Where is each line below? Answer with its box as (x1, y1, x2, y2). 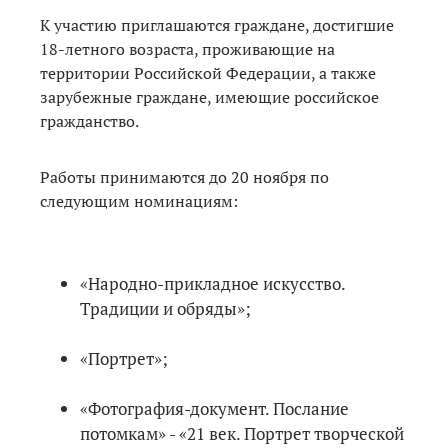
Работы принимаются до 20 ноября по (40, 165, 329, 188)
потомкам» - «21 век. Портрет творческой (80, 421, 404, 445)
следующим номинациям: (40, 189, 238, 212)
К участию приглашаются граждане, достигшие (40, 13, 394, 36)
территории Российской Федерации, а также (40, 61, 376, 84)
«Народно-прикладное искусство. (80, 271, 345, 295)
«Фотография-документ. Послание (80, 396, 349, 420)
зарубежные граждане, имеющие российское (40, 85, 379, 108)
